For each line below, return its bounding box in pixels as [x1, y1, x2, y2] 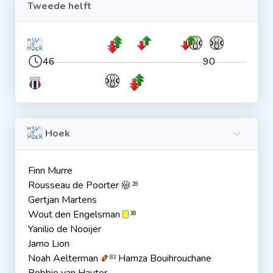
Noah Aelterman [28, 252, 98, 266]
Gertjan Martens [28, 193, 97, 207]
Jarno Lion [28, 237, 69, 251]
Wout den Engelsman [28, 208, 122, 222]
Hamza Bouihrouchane [116, 252, 211, 266]
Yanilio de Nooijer [28, 222, 101, 236]
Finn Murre [28, 164, 73, 178]
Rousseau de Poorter [28, 179, 119, 193]
